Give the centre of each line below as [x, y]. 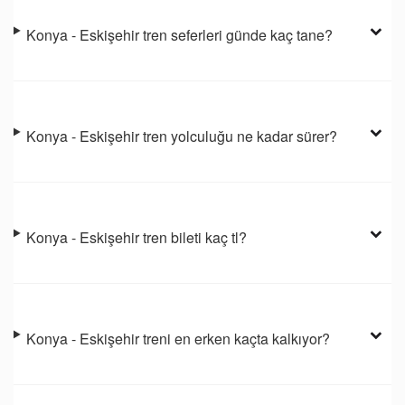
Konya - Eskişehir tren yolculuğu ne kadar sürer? [182, 137]
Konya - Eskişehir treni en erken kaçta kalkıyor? [179, 339]
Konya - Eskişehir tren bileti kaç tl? [137, 238]
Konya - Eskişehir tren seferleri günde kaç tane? [180, 35]
